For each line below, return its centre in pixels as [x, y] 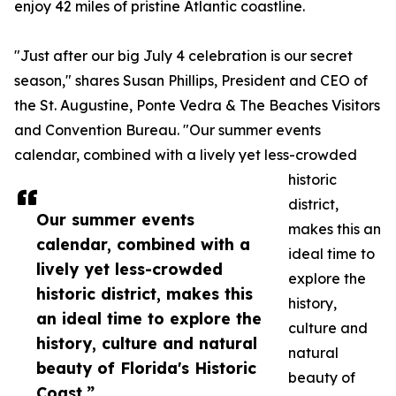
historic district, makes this [145, 294]
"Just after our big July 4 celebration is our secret [183, 56]
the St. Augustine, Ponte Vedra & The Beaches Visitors [197, 106]
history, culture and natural [147, 343]
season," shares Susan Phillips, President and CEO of [191, 81]
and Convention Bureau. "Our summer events [168, 130]
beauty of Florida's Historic [146, 368]
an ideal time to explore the [149, 319]
